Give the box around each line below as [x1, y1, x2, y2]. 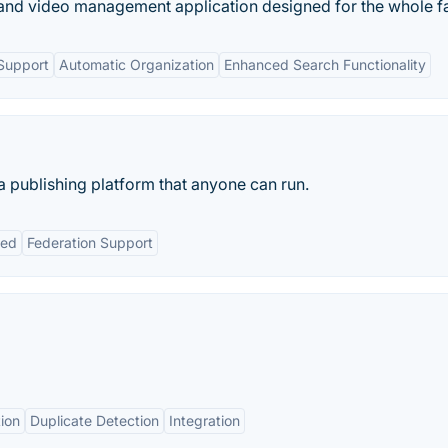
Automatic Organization [59, 56, 214, 73]
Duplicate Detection [30, 412, 159, 429]
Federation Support [27, 234, 153, 251]
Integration [169, 412, 240, 429]
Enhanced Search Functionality [224, 56, 426, 73]
